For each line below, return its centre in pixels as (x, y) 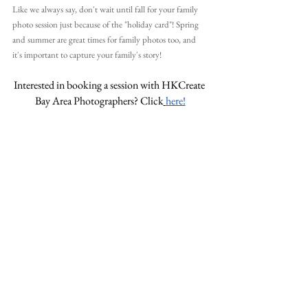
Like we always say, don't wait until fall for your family (106, 10)
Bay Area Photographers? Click (99, 101)
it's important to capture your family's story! (87, 55)
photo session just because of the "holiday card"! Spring (107, 25)
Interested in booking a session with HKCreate (110, 85)
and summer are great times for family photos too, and (105, 40)
